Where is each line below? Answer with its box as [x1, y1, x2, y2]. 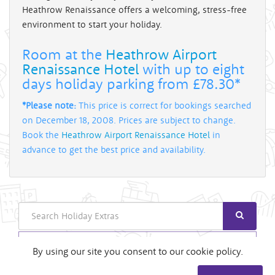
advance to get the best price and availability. [22, 143, 206, 155]
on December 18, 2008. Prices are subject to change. [22, 114, 236, 126]
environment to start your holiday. [22, 18, 162, 30]
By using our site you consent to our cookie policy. [32, 245, 243, 257]
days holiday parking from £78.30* [22, 74, 241, 93]
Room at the [22, 44, 106, 63]
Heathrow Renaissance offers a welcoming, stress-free [22, 3, 247, 15]
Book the [22, 128, 61, 141]
